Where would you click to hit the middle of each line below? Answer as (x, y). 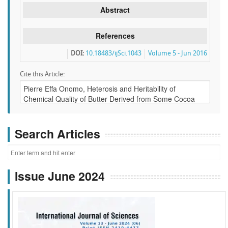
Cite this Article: (42, 75)
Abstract (115, 10)
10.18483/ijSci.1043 (113, 54)
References (115, 36)
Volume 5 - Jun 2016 (178, 54)
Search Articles (58, 134)
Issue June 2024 (60, 176)
